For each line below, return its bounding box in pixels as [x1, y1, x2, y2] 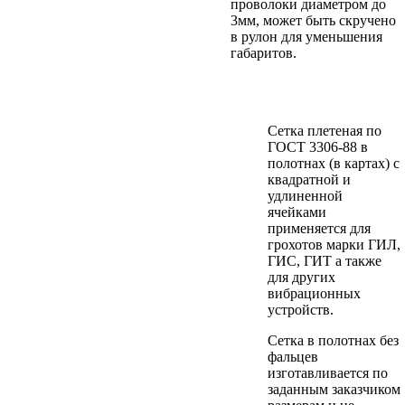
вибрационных [268, 285, 361, 301]
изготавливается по [268, 364, 388, 381]
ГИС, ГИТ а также [268, 252, 381, 268]
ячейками [268, 203, 326, 220]
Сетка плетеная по [268, 122, 381, 138]
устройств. [268, 301, 337, 317]
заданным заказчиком [268, 381, 400, 397]
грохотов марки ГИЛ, [268, 236, 400, 252]
